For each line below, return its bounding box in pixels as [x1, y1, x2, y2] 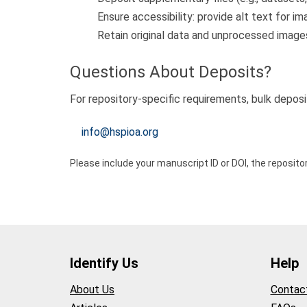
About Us [70, 282, 114, 296]
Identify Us [70, 255, 138, 272]
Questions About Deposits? [70, 62, 271, 82]
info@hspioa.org [82, 125, 158, 138]
